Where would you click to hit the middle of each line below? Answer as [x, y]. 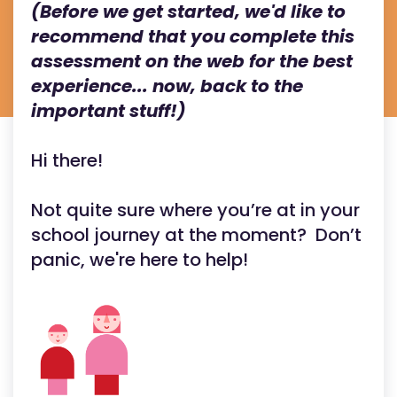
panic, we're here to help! [140, 260]
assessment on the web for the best [192, 61]
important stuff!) [109, 111]
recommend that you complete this [193, 36]
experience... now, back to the [167, 86]
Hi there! [67, 160]
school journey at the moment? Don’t [196, 235]
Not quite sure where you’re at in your [195, 210]
